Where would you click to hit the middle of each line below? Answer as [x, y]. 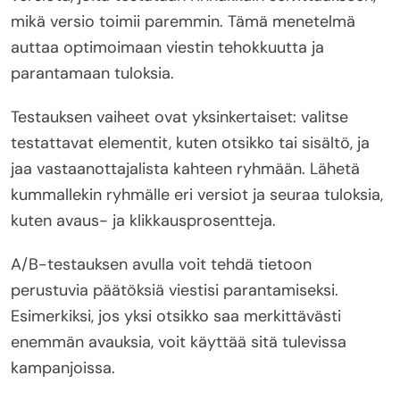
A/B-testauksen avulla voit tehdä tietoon [161, 265]
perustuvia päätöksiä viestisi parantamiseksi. [175, 291]
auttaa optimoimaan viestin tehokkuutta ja [167, 48]
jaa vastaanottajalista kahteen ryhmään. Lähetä [185, 169]
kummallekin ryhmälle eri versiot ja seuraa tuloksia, [197, 195]
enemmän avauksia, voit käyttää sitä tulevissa [179, 342]
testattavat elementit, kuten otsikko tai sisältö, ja [190, 143]
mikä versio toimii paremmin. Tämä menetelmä [183, 22]
